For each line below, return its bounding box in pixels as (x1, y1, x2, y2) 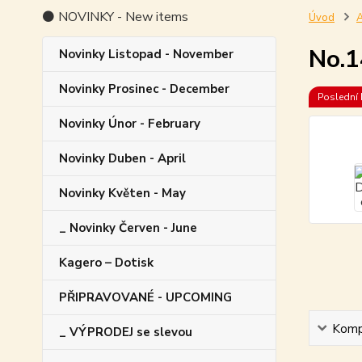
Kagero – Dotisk (59, 254, 154, 271)
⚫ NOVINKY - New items (42, 7, 188, 26)
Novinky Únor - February (59, 115, 200, 132)
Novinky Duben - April (59, 149, 186, 166)
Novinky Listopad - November (59, 45, 234, 62)
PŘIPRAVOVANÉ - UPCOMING (59, 288, 232, 305)
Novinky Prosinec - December (59, 80, 229, 97)
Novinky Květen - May (59, 184, 186, 201)
